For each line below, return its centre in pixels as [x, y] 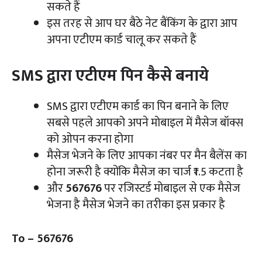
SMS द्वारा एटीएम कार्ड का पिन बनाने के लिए [138, 106]
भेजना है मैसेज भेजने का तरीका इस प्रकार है [136, 204]
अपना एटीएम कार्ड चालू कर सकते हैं [122, 39]
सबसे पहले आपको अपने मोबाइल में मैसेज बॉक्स [145, 123]
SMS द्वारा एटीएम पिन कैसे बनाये [110, 75]
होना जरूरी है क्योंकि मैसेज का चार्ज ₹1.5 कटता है [145, 172]
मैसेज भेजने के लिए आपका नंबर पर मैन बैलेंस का [147, 155]
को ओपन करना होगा [90, 139]
